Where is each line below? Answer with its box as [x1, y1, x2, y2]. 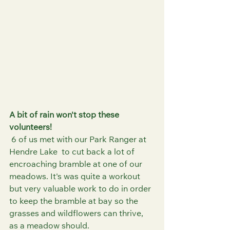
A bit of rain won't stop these [9, 111, 121, 120]
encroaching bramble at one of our [9, 160, 144, 169]
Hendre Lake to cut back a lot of [9, 148, 137, 157]
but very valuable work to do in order [9, 185, 153, 194]
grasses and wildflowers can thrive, [9, 209, 145, 218]
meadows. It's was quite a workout [9, 172, 142, 181]
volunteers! [9, 123, 52, 132]
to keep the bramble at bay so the [9, 197, 140, 206]
